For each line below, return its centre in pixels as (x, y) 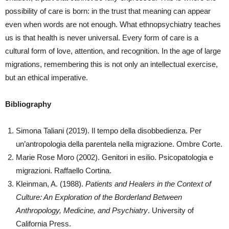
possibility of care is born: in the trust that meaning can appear (108, 11)
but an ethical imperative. (47, 77)
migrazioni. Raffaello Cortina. (64, 170)
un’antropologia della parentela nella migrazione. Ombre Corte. (119, 144)
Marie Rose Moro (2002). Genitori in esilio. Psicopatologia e (114, 157)
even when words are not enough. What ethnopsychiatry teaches (113, 24)
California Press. (43, 224)
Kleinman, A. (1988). (51, 184)
